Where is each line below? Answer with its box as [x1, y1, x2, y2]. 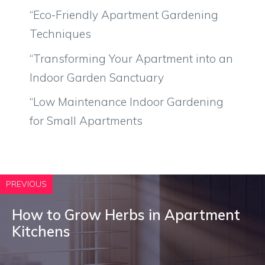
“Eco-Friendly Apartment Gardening [30, 8, 218, 22]
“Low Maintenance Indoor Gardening [30, 95, 224, 109]
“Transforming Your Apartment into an [30, 51, 233, 66]
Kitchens [12, 222, 70, 240]
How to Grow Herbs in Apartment [12, 206, 240, 224]
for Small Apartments [30, 114, 143, 128]
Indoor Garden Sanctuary [30, 70, 164, 85]
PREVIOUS [6, 179, 47, 189]
